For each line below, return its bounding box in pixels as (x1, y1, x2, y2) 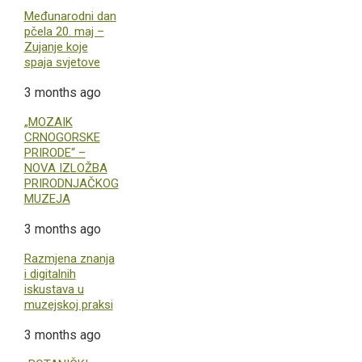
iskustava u (23, 281, 84, 297)
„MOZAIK (23, 114, 73, 129)
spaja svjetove (23, 54, 100, 69)
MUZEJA (23, 191, 70, 206)
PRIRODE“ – (23, 145, 86, 160)
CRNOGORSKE (23, 129, 100, 145)
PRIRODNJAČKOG (23, 175, 119, 191)
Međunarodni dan (23, 8, 116, 23)
